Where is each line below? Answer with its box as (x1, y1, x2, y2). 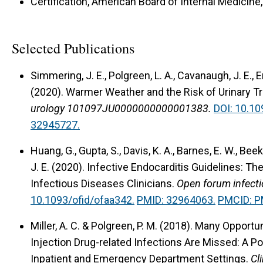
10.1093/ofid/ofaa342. (31, 193, 134, 206)
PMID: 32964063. (137, 193, 215, 206)
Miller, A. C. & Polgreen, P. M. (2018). (31, 219, 195, 232)
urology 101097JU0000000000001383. (31, 102, 211, 114)
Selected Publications (12, 39, 134, 58)
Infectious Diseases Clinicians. (31, 177, 174, 190)
